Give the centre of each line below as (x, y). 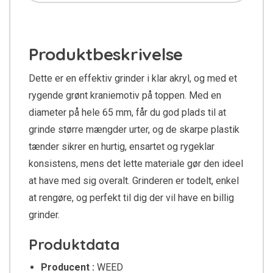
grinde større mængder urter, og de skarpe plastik (134, 130)
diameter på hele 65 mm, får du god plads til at (127, 113)
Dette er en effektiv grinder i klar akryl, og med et (133, 79)
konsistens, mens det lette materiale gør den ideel (136, 164)
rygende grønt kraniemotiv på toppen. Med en (125, 96)
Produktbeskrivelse (106, 54)
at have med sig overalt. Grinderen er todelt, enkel (134, 181)
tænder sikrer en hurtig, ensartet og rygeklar (122, 147)
